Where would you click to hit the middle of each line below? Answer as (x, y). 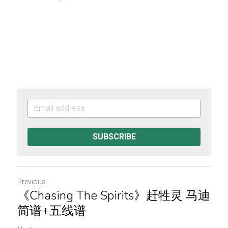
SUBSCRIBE (114, 136)
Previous (32, 181)
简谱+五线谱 (52, 210)
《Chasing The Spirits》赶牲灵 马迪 (114, 195)
